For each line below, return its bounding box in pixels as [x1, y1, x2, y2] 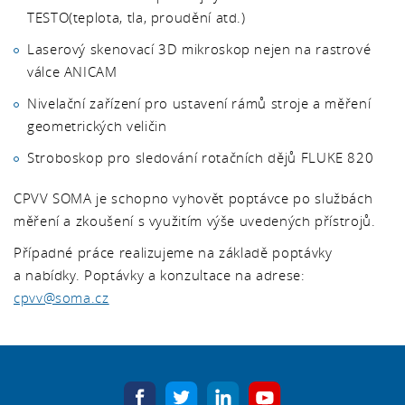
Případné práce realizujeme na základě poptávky [14, 243, 333, 261]
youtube [281, 383, 326, 400]
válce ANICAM [27, 62, 118, 80]
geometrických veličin [27, 117, 167, 135]
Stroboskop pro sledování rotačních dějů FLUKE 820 [27, 148, 374, 166]
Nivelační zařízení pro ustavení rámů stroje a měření [27, 94, 372, 112]
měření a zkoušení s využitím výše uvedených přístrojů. [14, 212, 376, 230]
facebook [156, 383, 207, 400]
